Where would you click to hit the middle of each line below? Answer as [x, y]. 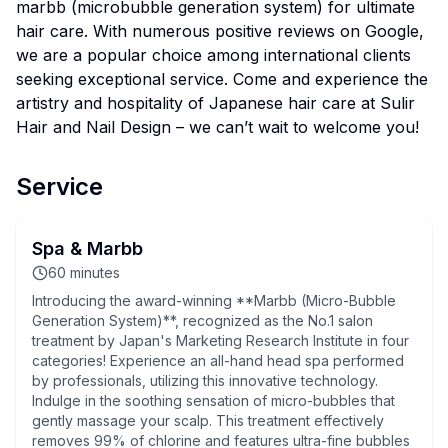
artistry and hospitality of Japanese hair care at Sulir [215, 103]
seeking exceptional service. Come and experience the [222, 79]
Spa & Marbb [87, 248]
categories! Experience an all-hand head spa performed [218, 360]
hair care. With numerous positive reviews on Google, [220, 31]
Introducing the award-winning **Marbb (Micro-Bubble [214, 300]
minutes [95, 272]
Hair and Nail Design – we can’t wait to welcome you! [217, 127]
